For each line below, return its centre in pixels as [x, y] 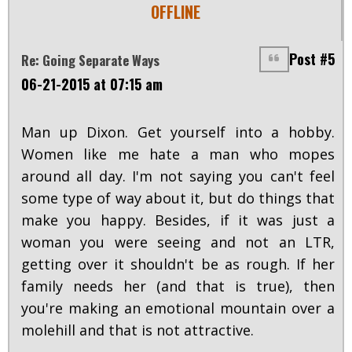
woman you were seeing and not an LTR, [178, 242]
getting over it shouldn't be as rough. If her [178, 264]
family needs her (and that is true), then [178, 286]
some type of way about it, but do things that [178, 198]
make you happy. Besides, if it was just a [178, 220]
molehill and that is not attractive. [139, 330]
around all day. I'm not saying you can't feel [178, 176]
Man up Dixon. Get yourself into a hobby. [178, 132]
